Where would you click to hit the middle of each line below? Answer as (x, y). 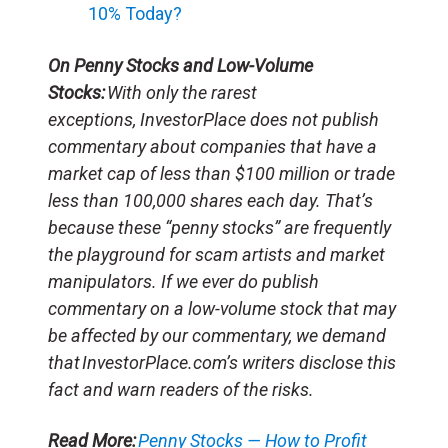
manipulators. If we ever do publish (183, 281)
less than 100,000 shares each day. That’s (210, 200)
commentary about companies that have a (212, 146)
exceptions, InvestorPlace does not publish (213, 119)
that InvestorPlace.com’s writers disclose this (222, 362)
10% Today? (135, 13)
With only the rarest (182, 92)
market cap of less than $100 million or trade (221, 173)
